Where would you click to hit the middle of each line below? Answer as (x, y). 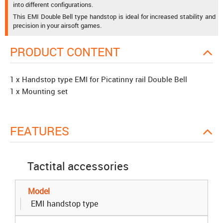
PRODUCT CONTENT (69, 52)
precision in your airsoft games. (57, 25)
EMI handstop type (64, 203)
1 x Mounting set (39, 91)
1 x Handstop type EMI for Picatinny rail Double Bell (99, 79)
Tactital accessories (78, 166)
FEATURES (43, 131)
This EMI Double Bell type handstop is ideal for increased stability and (114, 16)
